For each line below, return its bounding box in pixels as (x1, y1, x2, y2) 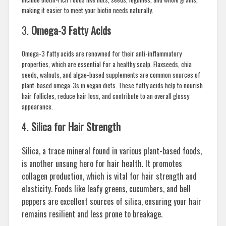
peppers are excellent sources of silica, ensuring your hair (21, 195, 201, 208)
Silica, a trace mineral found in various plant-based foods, (21, 145, 202, 157)
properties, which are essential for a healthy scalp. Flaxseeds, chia (21, 59, 192, 69)
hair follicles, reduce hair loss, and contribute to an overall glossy (21, 90, 189, 101)
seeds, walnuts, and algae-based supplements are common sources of (21, 69, 201, 80)
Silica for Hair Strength (31, 119, 121, 135)
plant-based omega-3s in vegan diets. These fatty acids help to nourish (21, 80, 203, 90)
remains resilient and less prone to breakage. (21, 208, 162, 220)
